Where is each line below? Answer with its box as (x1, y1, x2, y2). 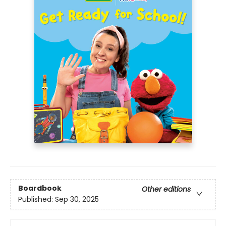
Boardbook (18, 183, 62, 194)
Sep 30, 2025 (55, 194, 99, 205)
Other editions (142, 184, 191, 195)
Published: (18, 194, 55, 205)
